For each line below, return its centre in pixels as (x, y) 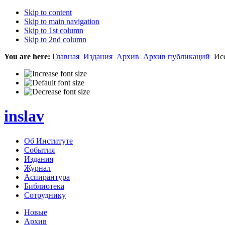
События (39, 150)
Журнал (37, 168)
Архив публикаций (177, 57)
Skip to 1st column (54, 30)
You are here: (27, 57)
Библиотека (44, 186)
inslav (24, 116)
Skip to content (48, 12)
